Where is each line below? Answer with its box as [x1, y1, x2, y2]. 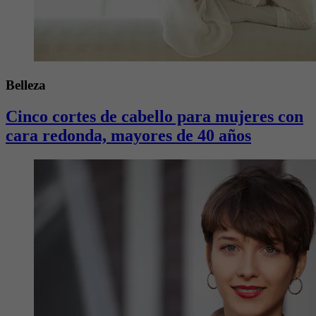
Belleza [6, 77, 46, 92]
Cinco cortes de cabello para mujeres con [6, 107, 303, 126]
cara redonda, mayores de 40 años [6, 126, 251, 145]
